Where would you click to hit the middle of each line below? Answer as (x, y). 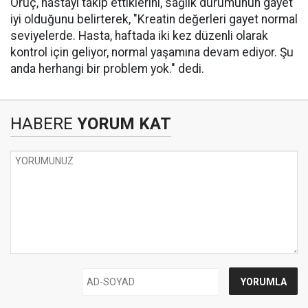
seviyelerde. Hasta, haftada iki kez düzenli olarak (139, 36)
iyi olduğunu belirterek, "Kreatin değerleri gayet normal (154, 20)
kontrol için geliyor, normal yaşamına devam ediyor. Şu (152, 53)
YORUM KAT (122, 124)
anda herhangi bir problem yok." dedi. (107, 69)
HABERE (42, 124)
